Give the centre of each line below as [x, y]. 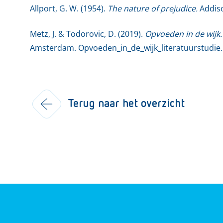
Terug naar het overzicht [126, 104]
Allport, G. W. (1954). [69, 8]
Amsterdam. [54, 48]
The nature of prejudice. [153, 8]
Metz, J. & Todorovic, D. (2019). [87, 34]
